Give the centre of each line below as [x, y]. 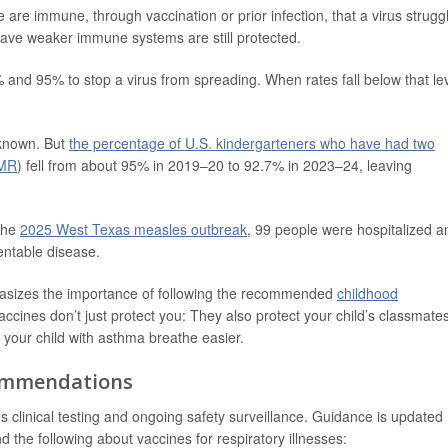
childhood [367, 293]
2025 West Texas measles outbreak [133, 229]
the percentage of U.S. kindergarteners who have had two [252, 143]
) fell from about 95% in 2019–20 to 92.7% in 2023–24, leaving [214, 165]
